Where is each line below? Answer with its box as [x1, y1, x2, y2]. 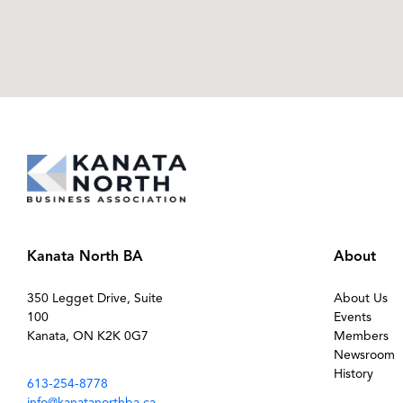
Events [333, 309, 372, 325]
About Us [333, 290, 388, 306]
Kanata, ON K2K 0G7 [27, 327, 148, 344]
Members [333, 327, 389, 344]
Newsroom [333, 346, 395, 363]
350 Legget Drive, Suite [27, 290, 163, 306]
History [333, 365, 373, 381]
